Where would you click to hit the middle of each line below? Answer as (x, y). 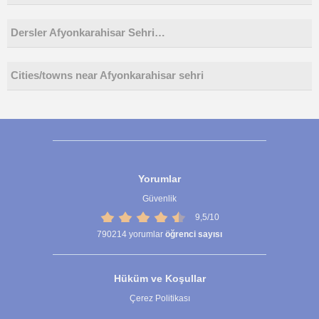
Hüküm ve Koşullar (159, 279)
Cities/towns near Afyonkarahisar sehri (107, 75)
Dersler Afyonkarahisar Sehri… (88, 33)
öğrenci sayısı (194, 235)
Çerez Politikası (159, 299)
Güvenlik (159, 199)
